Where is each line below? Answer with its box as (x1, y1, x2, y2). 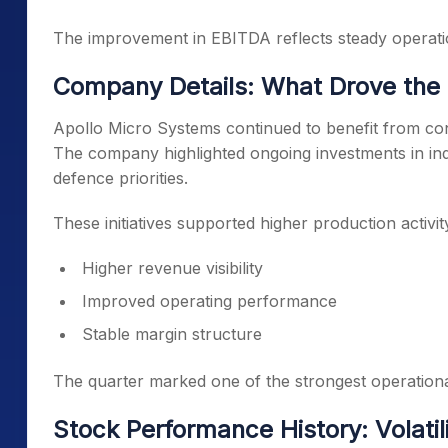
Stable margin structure (82, 324, 262, 344)
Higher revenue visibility (82, 258, 263, 278)
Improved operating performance (82, 291, 337, 311)
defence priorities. (53, 168, 188, 188)
